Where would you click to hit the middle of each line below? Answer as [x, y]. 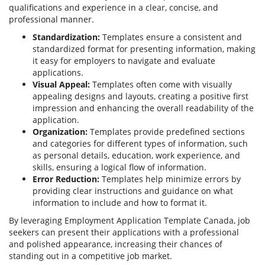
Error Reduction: [66, 179]
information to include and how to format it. [120, 203]
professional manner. [51, 20]
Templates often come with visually [161, 85]
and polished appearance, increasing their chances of [116, 244]
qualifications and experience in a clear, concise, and [114, 8]
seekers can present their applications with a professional [124, 232]
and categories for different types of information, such [140, 144]
